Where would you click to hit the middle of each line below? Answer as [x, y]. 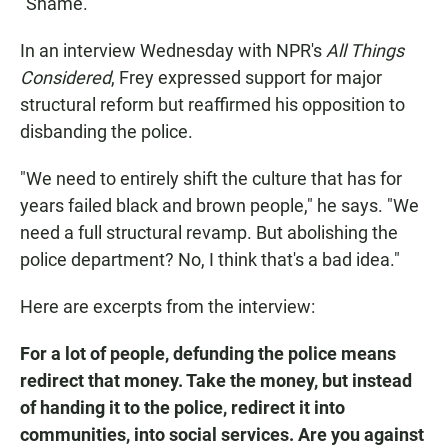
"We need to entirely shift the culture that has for [211, 179]
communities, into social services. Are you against [222, 435]
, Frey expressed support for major [246, 78]
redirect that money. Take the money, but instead [216, 381]
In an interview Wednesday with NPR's [173, 51]
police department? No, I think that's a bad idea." [210, 260]
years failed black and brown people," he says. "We [219, 206]
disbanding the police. [106, 132]
